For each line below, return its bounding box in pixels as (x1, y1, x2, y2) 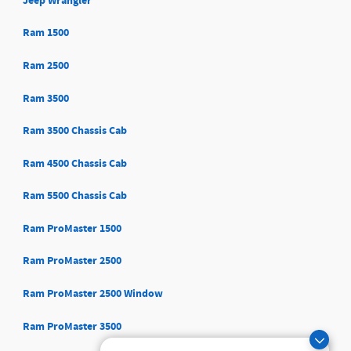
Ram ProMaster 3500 (23, 318, 121, 334)
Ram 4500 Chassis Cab (23, 155, 127, 171)
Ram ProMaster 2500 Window (23, 286, 163, 302)
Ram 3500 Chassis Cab (23, 123, 127, 139)
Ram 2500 (23, 57, 69, 73)
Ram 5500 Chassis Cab (23, 188, 127, 204)
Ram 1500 (23, 25, 69, 41)
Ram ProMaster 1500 (23, 220, 121, 236)
